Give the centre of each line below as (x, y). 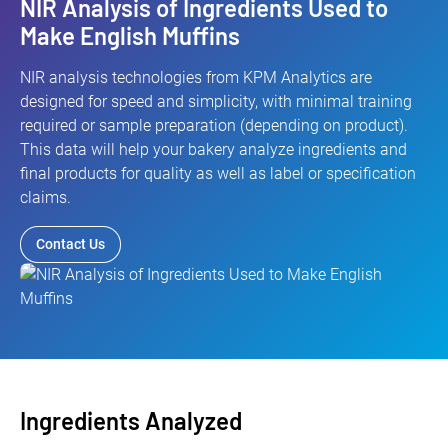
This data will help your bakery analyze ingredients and (213, 150)
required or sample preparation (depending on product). (214, 126)
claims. (45, 198)
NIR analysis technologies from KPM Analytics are (196, 78)
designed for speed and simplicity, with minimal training (216, 102)
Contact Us (70, 244)
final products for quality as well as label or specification (218, 174)
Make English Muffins (130, 36)
